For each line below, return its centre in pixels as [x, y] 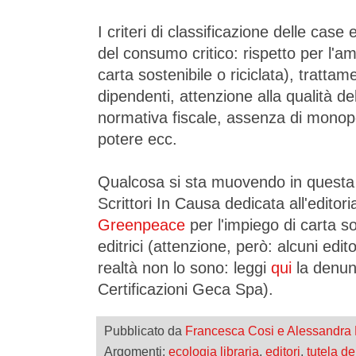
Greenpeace [141, 224]
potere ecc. [137, 139]
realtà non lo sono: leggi [184, 267]
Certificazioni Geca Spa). [186, 289]
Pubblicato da [145, 330]
